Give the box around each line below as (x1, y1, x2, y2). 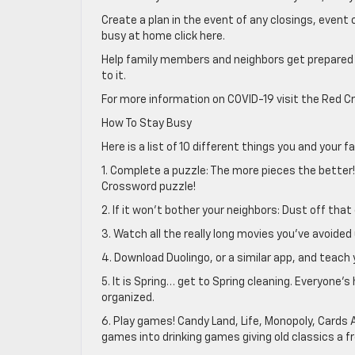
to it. (101, 71, 126, 82)
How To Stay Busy (101, 118, 192, 129)
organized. (101, 292, 155, 303)
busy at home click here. (101, 31, 225, 42)
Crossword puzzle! (101, 181, 196, 193)
